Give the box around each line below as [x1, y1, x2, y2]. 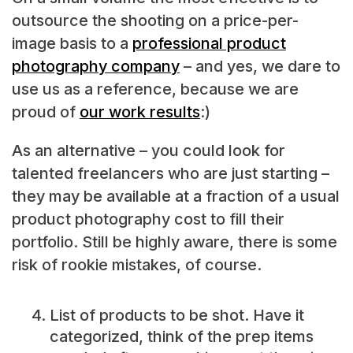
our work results [79, 102, 200, 122]
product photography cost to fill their [11, 210, 284, 229]
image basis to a [11, 34, 132, 54]
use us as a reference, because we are [11, 80, 299, 99]
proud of [11, 102, 80, 122]
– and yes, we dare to [179, 57, 340, 76]
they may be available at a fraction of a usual [11, 187, 340, 206]
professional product [132, 34, 286, 54]
